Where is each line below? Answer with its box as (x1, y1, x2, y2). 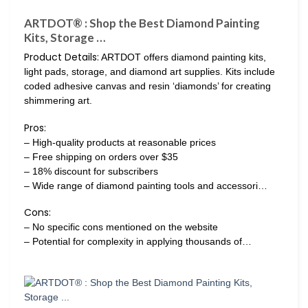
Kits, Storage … (24, 30, 105, 45)
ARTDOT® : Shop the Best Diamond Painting (24, 16, 260, 30)
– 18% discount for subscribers (24, 165, 158, 177)
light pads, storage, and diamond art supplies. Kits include (24, 66, 275, 78)
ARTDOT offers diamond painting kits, (99, 52, 266, 63)
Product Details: (24, 50, 99, 65)
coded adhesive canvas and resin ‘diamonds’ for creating (24, 80, 271, 92)
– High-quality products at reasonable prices (24, 136, 216, 148)
